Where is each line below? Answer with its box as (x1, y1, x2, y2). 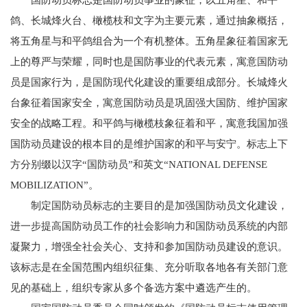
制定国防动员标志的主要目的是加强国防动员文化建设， (31, 200, 288, 211)
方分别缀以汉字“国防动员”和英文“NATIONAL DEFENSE (10, 159, 267, 170)
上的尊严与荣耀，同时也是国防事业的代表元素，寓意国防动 (10, 56, 288, 67)
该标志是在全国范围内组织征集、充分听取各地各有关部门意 (10, 262, 288, 273)
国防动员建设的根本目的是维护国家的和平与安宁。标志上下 (10, 138, 288, 149)
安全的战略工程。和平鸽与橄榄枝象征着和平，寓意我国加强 (10, 118, 288, 129)
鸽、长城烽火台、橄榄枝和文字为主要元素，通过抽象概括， (10, 15, 288, 26)
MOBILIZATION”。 (10, 180, 99, 191)
